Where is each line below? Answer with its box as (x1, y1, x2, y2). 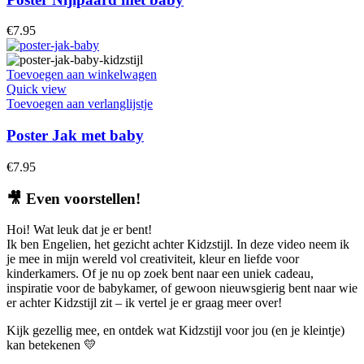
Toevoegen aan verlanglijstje (6, 97, 153, 111)
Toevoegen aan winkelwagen (6, 67, 157, 82)
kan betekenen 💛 (6, 338, 97, 353)
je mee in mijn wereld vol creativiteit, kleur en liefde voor (6, 252, 299, 266)
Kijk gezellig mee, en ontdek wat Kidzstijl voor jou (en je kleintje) (6, 323, 344, 338)
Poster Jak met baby (6, 127, 144, 145)
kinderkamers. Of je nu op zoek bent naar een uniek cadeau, (6, 266, 314, 281)
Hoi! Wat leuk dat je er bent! (6, 223, 152, 237)
